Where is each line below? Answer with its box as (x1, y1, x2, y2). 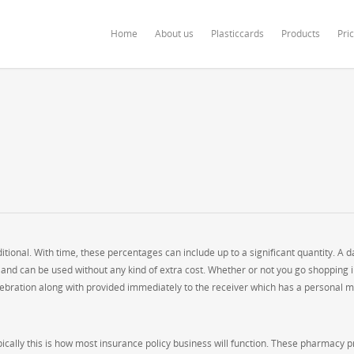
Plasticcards (211, 27, 264, 40)
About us (155, 27, 194, 40)
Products (281, 27, 320, 40)
